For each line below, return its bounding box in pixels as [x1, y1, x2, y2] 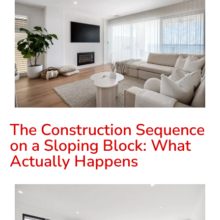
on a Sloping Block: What [10, 135, 191, 157]
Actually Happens [10, 151, 138, 172]
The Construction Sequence [10, 119, 205, 141]
